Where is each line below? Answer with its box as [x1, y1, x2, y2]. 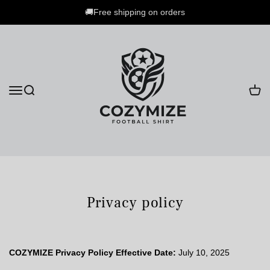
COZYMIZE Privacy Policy [9, 248, 113, 257]
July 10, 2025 [176, 248, 230, 257]
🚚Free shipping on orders [85, 7, 185, 17]
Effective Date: [116, 248, 176, 257]
